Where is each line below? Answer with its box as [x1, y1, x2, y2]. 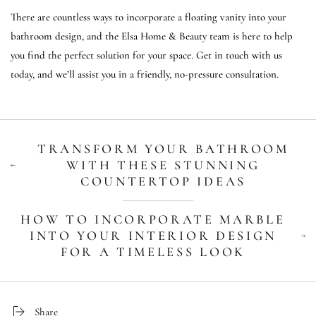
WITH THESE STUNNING [66, 157, 260, 174]
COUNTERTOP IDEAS [80, 174, 246, 190]
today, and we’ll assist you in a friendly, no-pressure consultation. [11, 68, 279, 81]
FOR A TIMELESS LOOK [61, 244, 245, 260]
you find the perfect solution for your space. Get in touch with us [11, 49, 282, 62]
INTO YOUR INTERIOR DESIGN [29, 228, 276, 244]
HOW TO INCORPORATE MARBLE [20, 212, 286, 228]
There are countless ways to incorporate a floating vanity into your [11, 11, 286, 24]
